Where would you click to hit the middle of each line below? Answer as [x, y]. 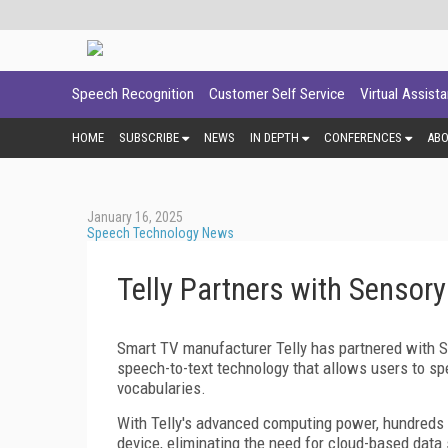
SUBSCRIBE [149, 137]
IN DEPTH [274, 137]
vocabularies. [161, 387]
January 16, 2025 [135, 216]
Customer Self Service [277, 94]
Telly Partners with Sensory [281, 289]
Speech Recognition [133, 94]
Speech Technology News [160, 232]
